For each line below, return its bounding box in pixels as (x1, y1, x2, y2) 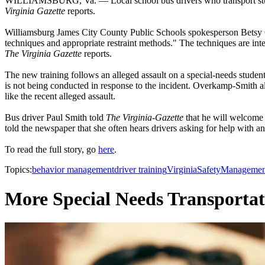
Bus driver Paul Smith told (5, 112, 106, 123)
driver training (114, 164, 167, 175)
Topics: (5, 164, 32, 175)
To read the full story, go (5, 144, 98, 155)
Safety (197, 164, 221, 175)
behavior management (32, 164, 114, 175)
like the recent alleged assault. (5, 91, 115, 102)
